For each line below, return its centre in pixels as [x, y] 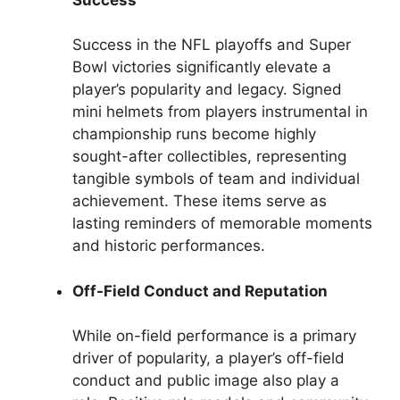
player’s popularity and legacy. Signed [207, 89]
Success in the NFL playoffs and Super [212, 45]
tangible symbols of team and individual [216, 179]
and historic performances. [169, 246]
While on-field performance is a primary [214, 336]
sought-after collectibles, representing [209, 156]
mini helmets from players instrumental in [220, 112]
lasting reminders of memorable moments [222, 223]
